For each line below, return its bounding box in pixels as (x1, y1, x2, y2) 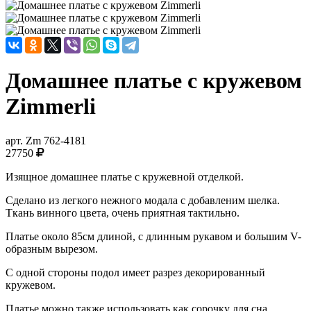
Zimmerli (6, 94, 96, 119)
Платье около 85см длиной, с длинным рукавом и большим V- (6, 230, 301, 242)
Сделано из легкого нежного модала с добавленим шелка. (6, 194, 280, 206)
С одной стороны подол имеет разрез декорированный (6, 266, 265, 278)
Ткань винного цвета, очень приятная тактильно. (6, 206, 239, 219)
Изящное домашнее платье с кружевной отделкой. (6, 170, 244, 183)
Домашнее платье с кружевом (6, 68, 302, 94)
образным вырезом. (6, 242, 98, 255)
